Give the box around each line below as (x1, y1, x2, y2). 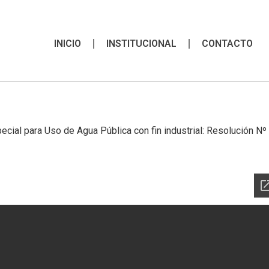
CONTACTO (201, 38, 253, 49)
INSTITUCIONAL (106, 38, 177, 49)
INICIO (53, 38, 81, 49)
